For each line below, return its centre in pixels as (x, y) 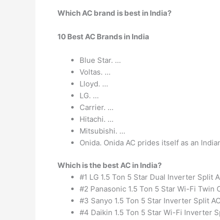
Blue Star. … (100, 60)
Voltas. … (95, 72)
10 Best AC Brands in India (103, 36)
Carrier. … (96, 107)
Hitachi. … (96, 119)
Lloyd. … (94, 83)
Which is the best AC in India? (110, 165)
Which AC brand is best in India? (114, 13)
